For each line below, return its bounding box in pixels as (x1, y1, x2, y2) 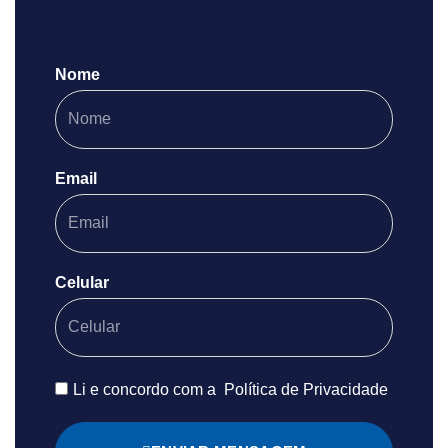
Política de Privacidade (224, 380, 388, 398)
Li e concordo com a (73, 380, 220, 398)
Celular (55, 273, 109, 291)
